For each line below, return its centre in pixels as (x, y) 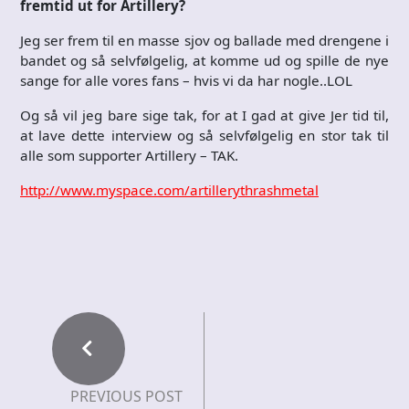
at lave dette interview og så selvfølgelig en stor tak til (204, 135)
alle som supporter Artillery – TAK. (129, 155)
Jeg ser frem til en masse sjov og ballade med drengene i (204, 40)
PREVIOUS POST (126, 396)
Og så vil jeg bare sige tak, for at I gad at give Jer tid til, (204, 115)
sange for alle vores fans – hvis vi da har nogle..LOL (186, 80)
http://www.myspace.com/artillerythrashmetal (169, 189)
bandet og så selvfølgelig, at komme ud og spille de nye (204, 60)
